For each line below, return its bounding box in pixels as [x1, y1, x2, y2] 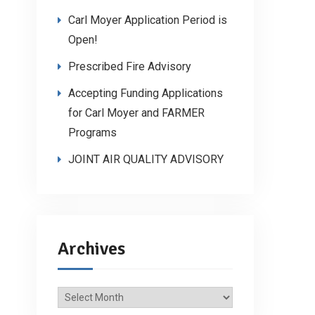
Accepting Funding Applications [68, 86, 223, 100]
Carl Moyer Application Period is [68, 13, 227, 27]
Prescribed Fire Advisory [68, 59, 191, 73]
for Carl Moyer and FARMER [68, 105, 205, 120]
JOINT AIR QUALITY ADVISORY [68, 152, 224, 166]
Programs [68, 125, 117, 139]
